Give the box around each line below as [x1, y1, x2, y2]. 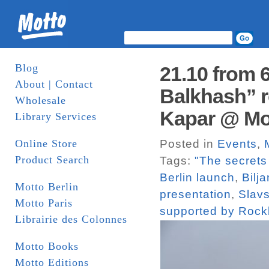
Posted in [160, 138, 217, 150]
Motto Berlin [15, 181, 79, 193]
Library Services [15, 110, 97, 122]
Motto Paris [15, 197, 73, 209]
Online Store [15, 138, 77, 150]
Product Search [15, 154, 89, 166]
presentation [160, 188, 231, 201]
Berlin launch [160, 171, 235, 184]
